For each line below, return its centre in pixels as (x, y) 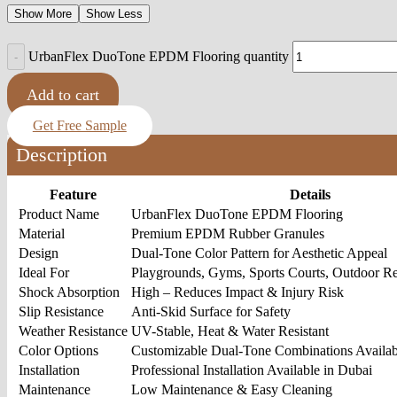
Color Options (58, 350)
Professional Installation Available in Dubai (252, 370)
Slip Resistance (61, 311)
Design (39, 253)
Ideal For (44, 272)
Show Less (114, 14)
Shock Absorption (69, 292)
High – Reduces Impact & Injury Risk (237, 292)
